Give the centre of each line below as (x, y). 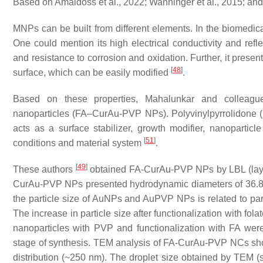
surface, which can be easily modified (92, 73)
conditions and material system (78, 143)
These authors (44, 169)
